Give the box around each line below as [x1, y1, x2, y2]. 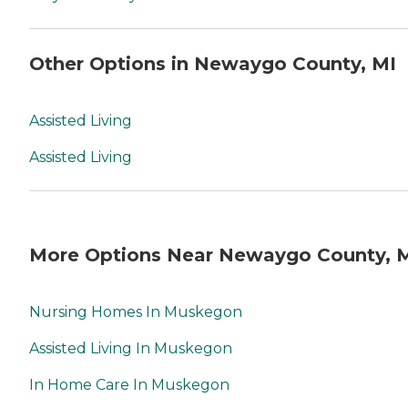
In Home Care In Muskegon [29, 375, 229, 393]
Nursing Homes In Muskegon [29, 302, 242, 321]
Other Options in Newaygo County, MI [29, 53, 396, 76]
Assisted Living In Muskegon [29, 339, 232, 357]
